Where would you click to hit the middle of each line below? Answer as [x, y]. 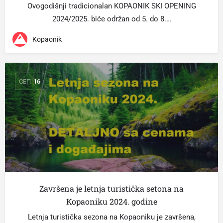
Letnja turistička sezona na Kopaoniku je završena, [111, 217]
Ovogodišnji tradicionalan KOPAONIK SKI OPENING [111, 6]
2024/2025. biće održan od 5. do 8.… [111, 19]
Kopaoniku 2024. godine [111, 201]
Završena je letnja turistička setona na [111, 188]
